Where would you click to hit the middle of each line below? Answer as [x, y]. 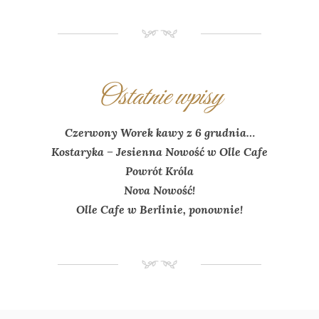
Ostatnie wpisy [159, 97]
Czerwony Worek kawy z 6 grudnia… [159, 132]
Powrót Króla [159, 171]
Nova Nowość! [159, 190]
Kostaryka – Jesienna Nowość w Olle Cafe [159, 151]
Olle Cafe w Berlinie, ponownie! [159, 209]
